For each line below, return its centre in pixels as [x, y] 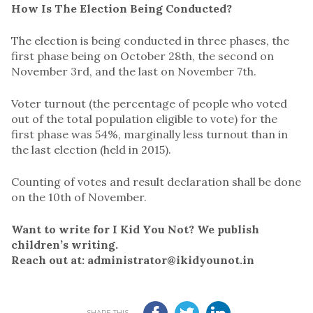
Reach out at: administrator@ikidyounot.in [133, 260]
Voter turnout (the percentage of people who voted [149, 103]
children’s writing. [65, 244]
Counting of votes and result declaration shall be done [156, 181]
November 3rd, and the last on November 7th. [134, 71]
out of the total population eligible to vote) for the [144, 118]
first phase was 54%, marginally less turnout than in [150, 134]
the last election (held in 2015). [91, 149]
